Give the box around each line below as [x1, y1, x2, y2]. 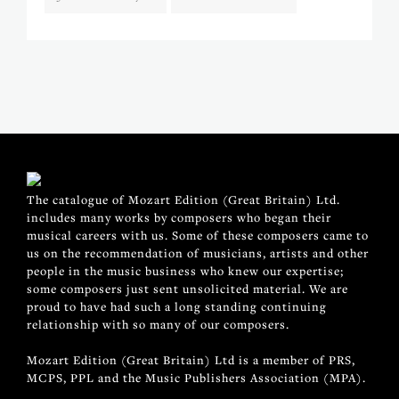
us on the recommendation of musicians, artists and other [27, 244, 369, 261]
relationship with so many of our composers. [27, 315, 289, 332]
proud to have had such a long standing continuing [27, 297, 327, 314]
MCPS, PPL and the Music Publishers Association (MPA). [27, 369, 366, 386]
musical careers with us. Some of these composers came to [27, 226, 369, 243]
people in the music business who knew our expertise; [27, 262, 344, 279]
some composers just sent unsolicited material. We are [27, 280, 348, 297]
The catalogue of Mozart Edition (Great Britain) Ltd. [27, 191, 340, 208]
